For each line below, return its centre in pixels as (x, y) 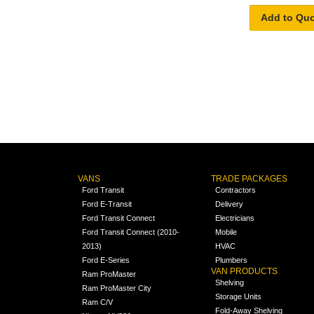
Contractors (236, 190)
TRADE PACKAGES (250, 179)
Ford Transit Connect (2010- (130, 232)
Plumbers (232, 260)
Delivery (230, 204)
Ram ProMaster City (116, 288)
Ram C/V (97, 302)
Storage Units (239, 297)
